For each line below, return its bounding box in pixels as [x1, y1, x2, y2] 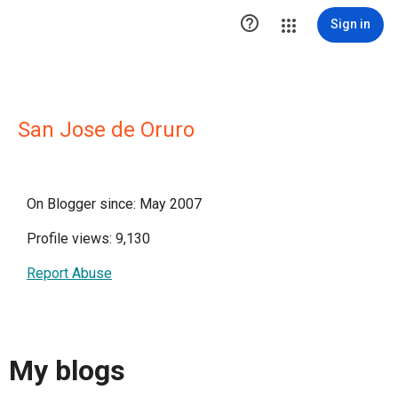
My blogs [9, 354, 125, 388]
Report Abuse [27, 265, 112, 282]
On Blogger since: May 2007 [27, 195, 202, 212]
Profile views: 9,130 [27, 230, 150, 247]
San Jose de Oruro [18, 117, 195, 142]
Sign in [330, 17, 370, 31]
